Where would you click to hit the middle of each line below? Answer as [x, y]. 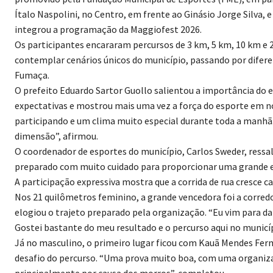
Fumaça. [32, 76]
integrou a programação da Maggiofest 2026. [108, 30]
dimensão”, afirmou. [56, 137]
